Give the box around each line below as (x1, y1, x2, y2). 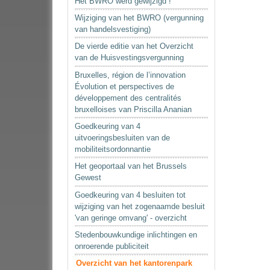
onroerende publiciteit (75, 242, 149, 251)
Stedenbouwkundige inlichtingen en (75, 230, 198, 240)
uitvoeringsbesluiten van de (75, 133, 171, 143)
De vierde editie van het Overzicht (75, 42, 194, 51)
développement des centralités (75, 93, 182, 102)
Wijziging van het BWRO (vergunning (75, 13, 204, 23)
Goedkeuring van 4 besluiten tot (75, 190, 186, 199)
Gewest (75, 173, 102, 183)
